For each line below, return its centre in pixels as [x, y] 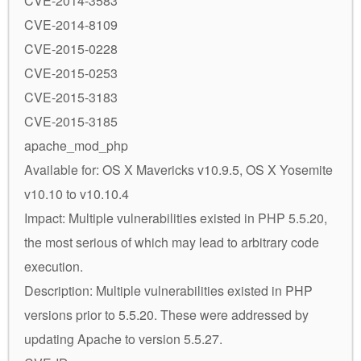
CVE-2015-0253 [71, 73]
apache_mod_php [76, 145]
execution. [54, 266]
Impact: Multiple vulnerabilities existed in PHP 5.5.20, [176, 218]
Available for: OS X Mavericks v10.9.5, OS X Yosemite [178, 169]
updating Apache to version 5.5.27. [123, 338]
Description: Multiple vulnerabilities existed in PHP [168, 290]
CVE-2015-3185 [71, 121]
